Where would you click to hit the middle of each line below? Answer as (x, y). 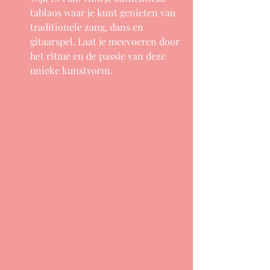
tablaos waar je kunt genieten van (104, 12)
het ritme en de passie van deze (99, 55)
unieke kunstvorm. (71, 70)
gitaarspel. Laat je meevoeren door (106, 41)
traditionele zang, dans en (88, 27)
